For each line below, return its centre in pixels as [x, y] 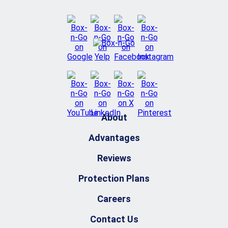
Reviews [114, 158]
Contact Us [114, 219]
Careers [114, 198]
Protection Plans [114, 178]
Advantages [114, 137]
